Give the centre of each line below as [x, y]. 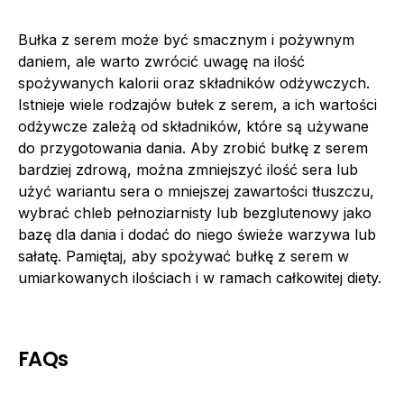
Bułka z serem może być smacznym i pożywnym [186, 39]
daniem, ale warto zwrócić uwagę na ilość [161, 61]
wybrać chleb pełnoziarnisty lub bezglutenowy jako [195, 212]
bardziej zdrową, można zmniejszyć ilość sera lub [188, 169]
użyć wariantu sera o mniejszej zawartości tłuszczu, [196, 191]
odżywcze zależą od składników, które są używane [193, 126]
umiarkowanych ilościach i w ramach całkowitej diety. [200, 277]
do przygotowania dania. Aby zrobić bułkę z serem [193, 147]
